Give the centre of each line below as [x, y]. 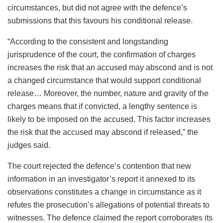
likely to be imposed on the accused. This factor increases [109, 119]
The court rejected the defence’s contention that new [99, 166]
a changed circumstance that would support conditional [104, 80]
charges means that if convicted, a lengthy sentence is [102, 106]
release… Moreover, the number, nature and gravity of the [108, 93]
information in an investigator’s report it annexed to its [101, 179]
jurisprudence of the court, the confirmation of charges [102, 54]
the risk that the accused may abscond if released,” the [103, 132]
